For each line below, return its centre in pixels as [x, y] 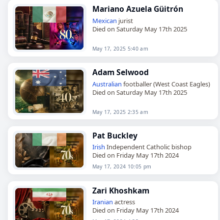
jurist [125, 20]
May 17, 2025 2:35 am [120, 112]
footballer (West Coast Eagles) [166, 84]
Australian [107, 84]
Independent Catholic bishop [148, 147]
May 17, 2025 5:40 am [120, 48]
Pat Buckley [115, 135]
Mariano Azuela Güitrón [137, 9]
